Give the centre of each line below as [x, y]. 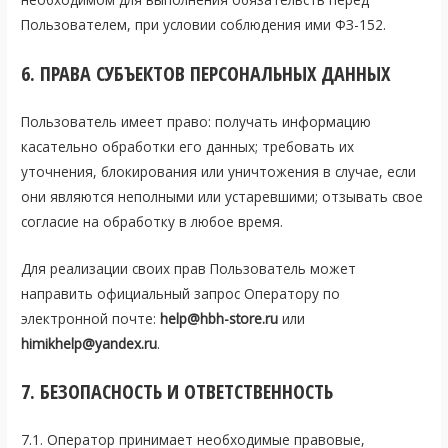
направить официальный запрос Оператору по [181, 293]
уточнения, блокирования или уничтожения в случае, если [219, 171]
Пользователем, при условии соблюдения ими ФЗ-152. [204, 24]
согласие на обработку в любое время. [152, 221]
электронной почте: [91, 318]
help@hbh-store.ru [219, 318]
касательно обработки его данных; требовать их [188, 146]
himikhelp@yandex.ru [89, 343]
